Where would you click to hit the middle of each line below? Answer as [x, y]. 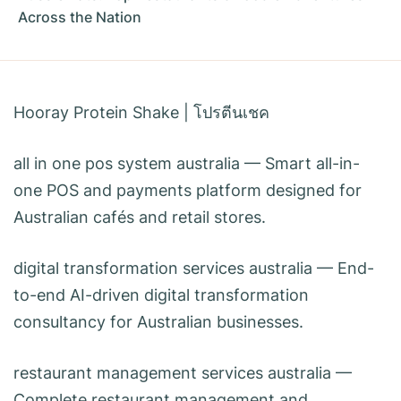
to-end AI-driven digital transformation [161, 295]
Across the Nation [80, 18]
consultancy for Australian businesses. [158, 322]
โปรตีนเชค [231, 113]
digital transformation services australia [163, 269]
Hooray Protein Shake [96, 113]
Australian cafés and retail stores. [140, 218]
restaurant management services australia [172, 373]
